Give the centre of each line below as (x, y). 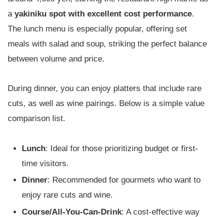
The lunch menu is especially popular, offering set (97, 29)
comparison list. (37, 119)
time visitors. (46, 163)
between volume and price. (56, 59)
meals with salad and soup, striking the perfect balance (107, 44)
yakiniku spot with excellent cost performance (103, 14)
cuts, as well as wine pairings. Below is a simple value (106, 104)
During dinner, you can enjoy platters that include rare (105, 89)
